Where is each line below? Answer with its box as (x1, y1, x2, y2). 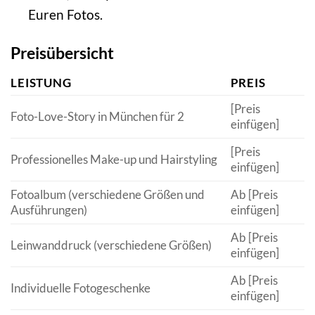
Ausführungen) (11, 202, 87, 218)
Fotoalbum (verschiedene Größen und (11, 187, 205, 202)
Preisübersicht (11, 42, 114, 63)
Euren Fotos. (27, 6, 103, 22)
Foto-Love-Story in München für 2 (11, 109, 184, 124)
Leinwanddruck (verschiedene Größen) (11, 238, 212, 253)
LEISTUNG (11, 75, 72, 91)
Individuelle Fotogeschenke (11, 281, 150, 296)
